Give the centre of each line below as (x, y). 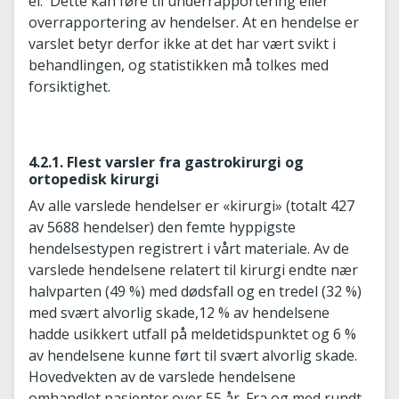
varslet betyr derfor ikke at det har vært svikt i (182, 43)
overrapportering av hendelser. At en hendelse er (194, 22)
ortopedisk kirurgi (94, 179)
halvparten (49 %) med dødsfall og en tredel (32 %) (195, 291)
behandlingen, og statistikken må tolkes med (179, 65)
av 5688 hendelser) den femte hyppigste (162, 227)
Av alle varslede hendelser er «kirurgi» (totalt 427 (191, 205)
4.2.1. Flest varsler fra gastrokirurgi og (166, 162)
